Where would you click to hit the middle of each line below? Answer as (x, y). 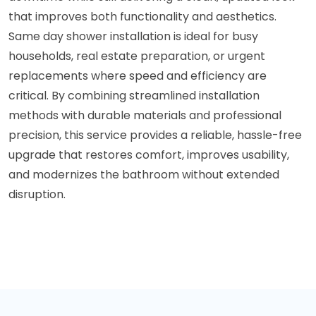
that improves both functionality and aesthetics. (142, 16)
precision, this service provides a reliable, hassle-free (155, 135)
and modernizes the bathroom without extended (144, 174)
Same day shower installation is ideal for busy (133, 36)
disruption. (37, 194)
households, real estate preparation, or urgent (137, 56)
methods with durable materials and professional (145, 115)
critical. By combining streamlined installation (134, 95)
